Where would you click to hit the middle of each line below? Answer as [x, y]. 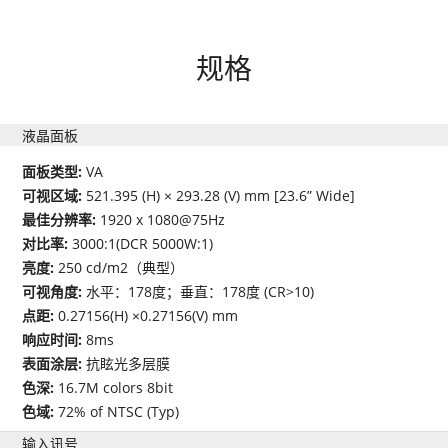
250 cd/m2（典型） [121, 267]
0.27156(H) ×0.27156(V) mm [148, 315]
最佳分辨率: [61, 219]
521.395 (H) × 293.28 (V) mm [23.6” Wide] [221, 195]
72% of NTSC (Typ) [119, 411]
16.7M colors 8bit [116, 387]
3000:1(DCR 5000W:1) [143, 243]
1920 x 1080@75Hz [163, 219]
